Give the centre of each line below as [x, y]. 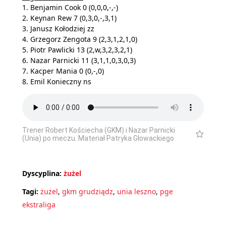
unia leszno [136, 191]
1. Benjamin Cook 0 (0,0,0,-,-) [70, 8]
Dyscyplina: [42, 173]
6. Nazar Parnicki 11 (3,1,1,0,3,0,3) [79, 61]
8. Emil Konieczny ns [57, 82]
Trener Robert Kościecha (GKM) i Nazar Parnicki [99, 130]
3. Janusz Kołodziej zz [58, 29]
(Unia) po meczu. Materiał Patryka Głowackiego [98, 138]
